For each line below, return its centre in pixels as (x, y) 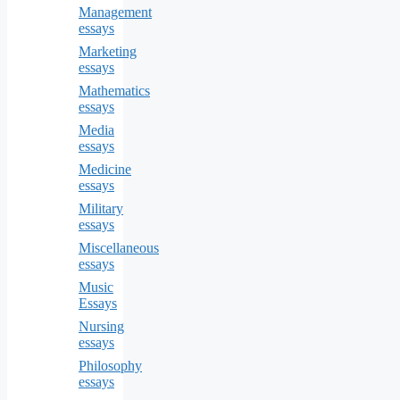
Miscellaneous (119, 247)
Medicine (105, 169)
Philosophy (110, 365)
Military (101, 208)
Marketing (108, 51)
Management (115, 12)
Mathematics (114, 90)
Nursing (101, 326)
